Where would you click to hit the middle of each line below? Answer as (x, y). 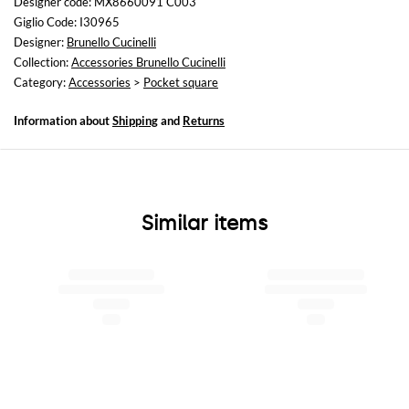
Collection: (42, 63)
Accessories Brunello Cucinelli (148, 63)
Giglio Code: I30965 (67, 22)
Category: (41, 83)
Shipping (135, 121)
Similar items (204, 224)
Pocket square (181, 83)
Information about (63, 121)
